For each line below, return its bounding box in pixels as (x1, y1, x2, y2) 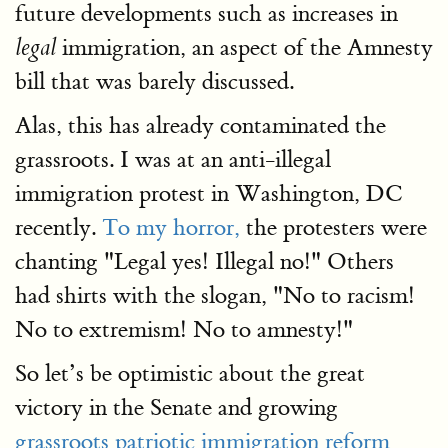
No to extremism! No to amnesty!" (15, 315, 353, 344)
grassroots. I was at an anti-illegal (15, 145, 331, 174)
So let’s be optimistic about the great (15, 359, 365, 388)
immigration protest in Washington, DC (15, 179, 403, 208)
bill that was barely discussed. (15, 67, 294, 96)
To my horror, (102, 213, 240, 242)
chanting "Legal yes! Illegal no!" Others (15, 247, 394, 276)
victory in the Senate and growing (15, 393, 338, 422)
